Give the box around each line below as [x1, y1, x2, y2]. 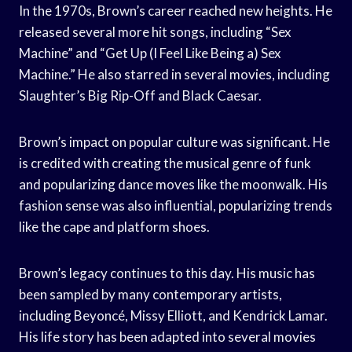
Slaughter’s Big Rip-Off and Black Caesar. [19, 86, 262, 104]
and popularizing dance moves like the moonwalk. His [19, 175, 328, 192]
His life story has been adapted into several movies [19, 328, 316, 345]
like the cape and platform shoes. [19, 218, 210, 235]
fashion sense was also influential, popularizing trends [19, 196, 332, 214]
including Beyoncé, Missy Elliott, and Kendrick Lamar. [19, 306, 328, 324]
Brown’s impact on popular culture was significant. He [19, 133, 330, 150]
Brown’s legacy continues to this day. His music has [19, 264, 315, 281]
